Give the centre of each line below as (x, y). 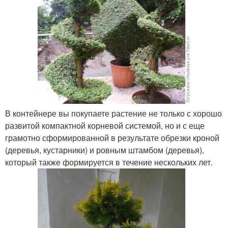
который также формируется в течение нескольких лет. (109, 162)
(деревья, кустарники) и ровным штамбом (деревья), (105, 150)
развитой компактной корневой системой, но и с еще (105, 125)
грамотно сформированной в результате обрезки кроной (112, 138)
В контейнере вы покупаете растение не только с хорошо (113, 113)
